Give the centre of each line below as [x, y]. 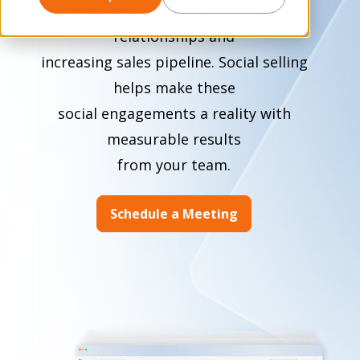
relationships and [174, 36]
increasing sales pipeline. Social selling [174, 61]
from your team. [174, 164]
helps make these [174, 87]
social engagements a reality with [174, 113]
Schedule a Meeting [174, 213]
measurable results [174, 139]
